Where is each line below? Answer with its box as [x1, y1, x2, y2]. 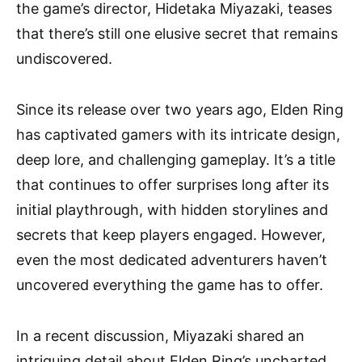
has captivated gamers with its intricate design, [16, 126, 340, 143]
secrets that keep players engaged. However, [16, 226, 326, 243]
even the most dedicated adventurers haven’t [16, 251, 327, 268]
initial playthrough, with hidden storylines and [16, 201, 328, 218]
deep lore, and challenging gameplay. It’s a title [16, 151, 335, 168]
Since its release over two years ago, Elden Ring [16, 101, 343, 118]
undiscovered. [16, 50, 112, 67]
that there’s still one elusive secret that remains [16, 25, 338, 42]
